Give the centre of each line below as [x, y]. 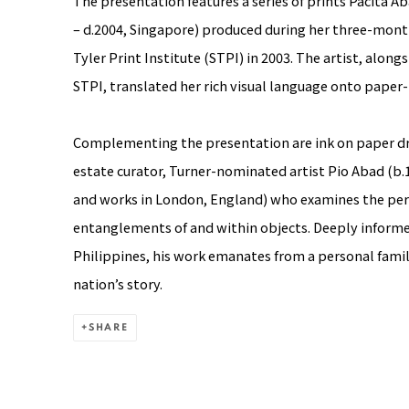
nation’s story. [118, 283]
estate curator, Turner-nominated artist [200, 170]
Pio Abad [356, 170]
